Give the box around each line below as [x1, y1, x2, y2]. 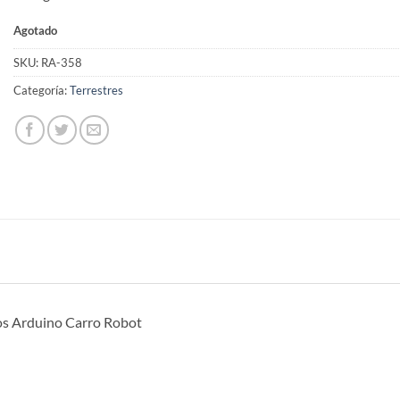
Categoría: [13, 83, 70, 98]
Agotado [13, 22, 57, 37]
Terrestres [70, 83, 123, 98]
